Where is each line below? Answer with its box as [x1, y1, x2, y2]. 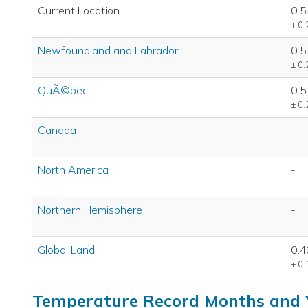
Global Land [38, 243, 95, 257]
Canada [38, 123, 76, 137]
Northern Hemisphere [38, 203, 142, 217]
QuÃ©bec [38, 83, 88, 98]
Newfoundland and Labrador [38, 43, 178, 58]
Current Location [38, 3, 120, 18]
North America [38, 163, 109, 177]
